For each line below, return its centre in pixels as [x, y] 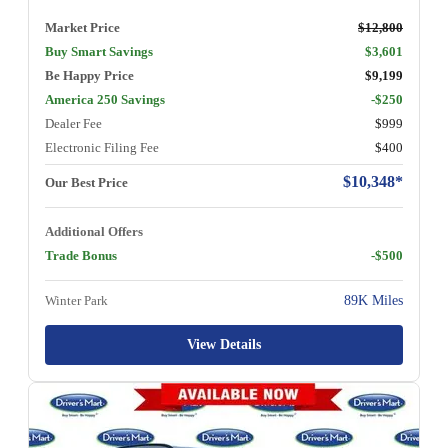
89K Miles [373, 300]
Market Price [82, 27]
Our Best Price [86, 182]
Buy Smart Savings [99, 51]
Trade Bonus [81, 255]
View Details [224, 344]
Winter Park [76, 300]
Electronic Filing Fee [102, 147]
